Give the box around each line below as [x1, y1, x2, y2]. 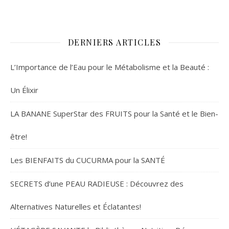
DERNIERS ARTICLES [67, 37, 162, 48]
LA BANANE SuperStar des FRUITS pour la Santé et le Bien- [10, 108, 218, 119]
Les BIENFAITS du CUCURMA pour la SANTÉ [10, 155, 165, 166]
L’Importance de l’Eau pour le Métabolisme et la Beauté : [10, 62, 209, 73]
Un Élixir [10, 85, 38, 96]
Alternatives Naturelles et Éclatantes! [10, 201, 141, 212]
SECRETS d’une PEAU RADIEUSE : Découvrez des [10, 178, 184, 189]
